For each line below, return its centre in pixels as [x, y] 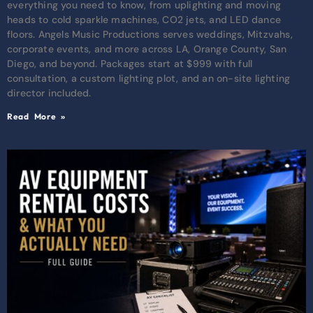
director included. [49, 93]
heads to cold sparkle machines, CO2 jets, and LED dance [144, 19]
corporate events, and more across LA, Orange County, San [147, 49]
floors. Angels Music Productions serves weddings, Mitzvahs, [150, 34]
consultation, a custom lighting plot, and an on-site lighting [149, 78]
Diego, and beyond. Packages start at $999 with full [130, 63]
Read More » [36, 116]
